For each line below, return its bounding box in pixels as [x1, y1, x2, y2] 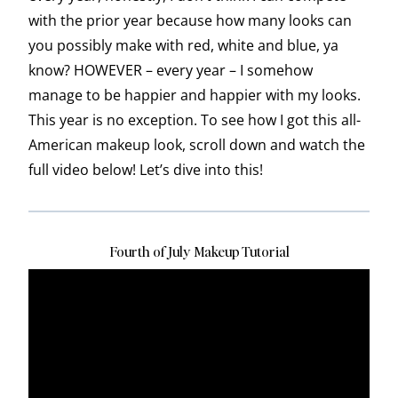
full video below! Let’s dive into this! [28, 160, 263, 180]
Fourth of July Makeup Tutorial [108, 242, 290, 261]
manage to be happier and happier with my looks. [28, 85, 361, 106]
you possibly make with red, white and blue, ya [28, 36, 338, 56]
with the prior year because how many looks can [28, 11, 352, 31]
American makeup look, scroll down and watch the [28, 135, 365, 155]
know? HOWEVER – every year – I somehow [28, 60, 313, 81]
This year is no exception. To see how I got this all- [28, 110, 361, 131]
